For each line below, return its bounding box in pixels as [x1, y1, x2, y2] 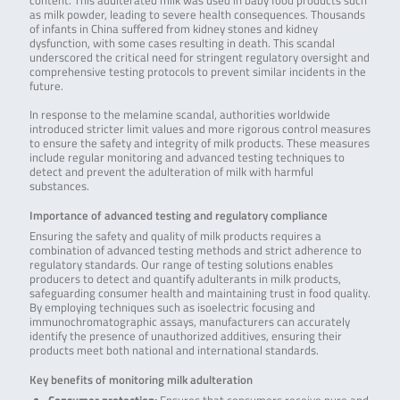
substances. [29, 178, 89, 196]
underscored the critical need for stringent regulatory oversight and [29, 48, 370, 66]
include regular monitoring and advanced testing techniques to [29, 149, 345, 167]
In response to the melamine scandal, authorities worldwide [29, 106, 330, 124]
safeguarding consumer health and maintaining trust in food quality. [29, 285, 371, 303]
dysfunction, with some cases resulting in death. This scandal [29, 34, 335, 52]
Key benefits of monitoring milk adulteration [29, 371, 253, 389]
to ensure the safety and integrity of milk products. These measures [29, 135, 370, 153]
